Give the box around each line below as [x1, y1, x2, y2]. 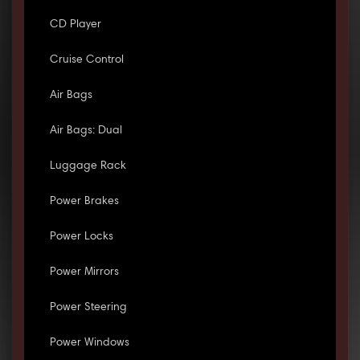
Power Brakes [49, 196, 119, 208]
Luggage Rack [49, 161, 126, 173]
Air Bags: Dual [49, 125, 122, 137]
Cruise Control [49, 55, 124, 67]
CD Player [49, 19, 101, 31]
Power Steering [49, 302, 127, 314]
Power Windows [49, 337, 129, 350]
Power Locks [49, 231, 113, 243]
